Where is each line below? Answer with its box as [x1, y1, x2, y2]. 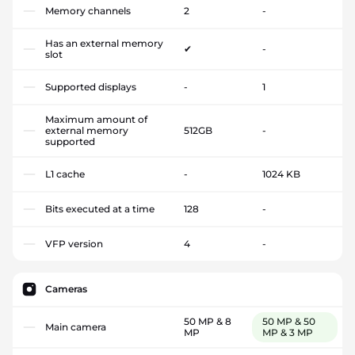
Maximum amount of [45, 113, 147, 126]
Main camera [45, 321, 106, 334]
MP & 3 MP [261, 326, 313, 339]
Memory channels [45, 5, 131, 17]
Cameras [45, 283, 87, 296]
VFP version [45, 238, 103, 250]
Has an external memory [45, 37, 163, 50]
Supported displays [45, 81, 136, 94]
